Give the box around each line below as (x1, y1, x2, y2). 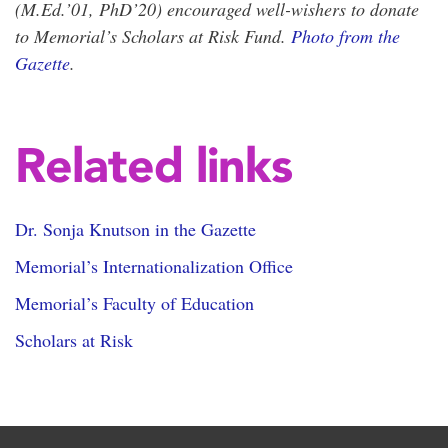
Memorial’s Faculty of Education (15, 290, 254, 315)
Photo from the (291, 23, 400, 48)
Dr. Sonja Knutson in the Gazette (15, 216, 256, 241)
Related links (15, 134, 292, 194)
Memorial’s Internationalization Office (15, 253, 293, 278)
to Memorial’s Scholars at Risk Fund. (15, 23, 291, 48)
